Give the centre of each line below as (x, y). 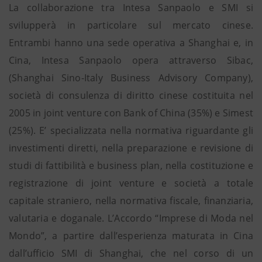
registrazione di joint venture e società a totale (131, 183)
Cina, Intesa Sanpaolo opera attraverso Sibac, (131, 60)
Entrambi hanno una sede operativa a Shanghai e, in (131, 43)
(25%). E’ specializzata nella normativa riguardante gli (131, 130)
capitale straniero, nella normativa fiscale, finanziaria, (131, 201)
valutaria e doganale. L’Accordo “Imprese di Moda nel (131, 218)
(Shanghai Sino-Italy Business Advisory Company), (131, 78)
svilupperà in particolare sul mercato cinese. (131, 25)
